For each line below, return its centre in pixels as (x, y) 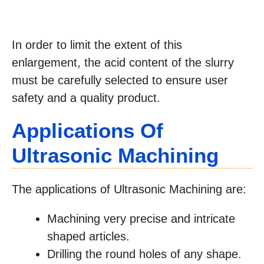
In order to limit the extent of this (97, 44)
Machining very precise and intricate (141, 218)
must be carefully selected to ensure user (120, 80)
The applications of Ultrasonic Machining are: (129, 189)
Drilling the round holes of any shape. (144, 254)
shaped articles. (88, 236)
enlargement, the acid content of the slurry (123, 62)
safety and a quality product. (86, 98)
